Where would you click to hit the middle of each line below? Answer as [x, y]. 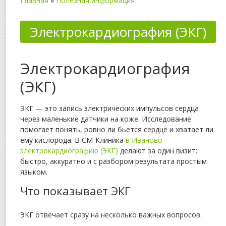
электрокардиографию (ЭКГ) [69, 151]
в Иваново [144, 140]
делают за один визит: [158, 151]
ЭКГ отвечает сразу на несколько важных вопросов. [111, 215]
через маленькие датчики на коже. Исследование [106, 119]
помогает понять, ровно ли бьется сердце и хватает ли [117, 129]
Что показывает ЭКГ [75, 191]
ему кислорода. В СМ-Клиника [73, 140]
